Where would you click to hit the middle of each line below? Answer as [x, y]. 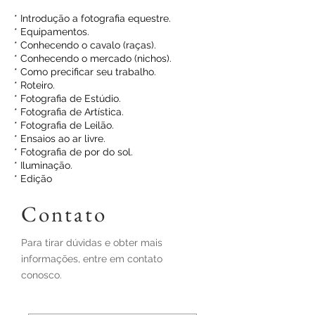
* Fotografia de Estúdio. [67, 98]
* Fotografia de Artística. [69, 112]
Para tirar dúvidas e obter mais [92, 243]
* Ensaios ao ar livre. [60, 139]
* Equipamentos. [52, 32]
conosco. [41, 275]
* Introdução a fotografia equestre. [92, 18]
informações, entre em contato [92, 259]
